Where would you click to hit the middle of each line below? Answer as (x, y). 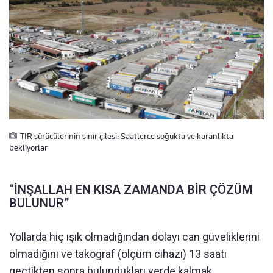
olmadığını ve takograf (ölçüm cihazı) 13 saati (118, 253)
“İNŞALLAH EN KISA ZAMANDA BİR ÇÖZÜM (131, 189)
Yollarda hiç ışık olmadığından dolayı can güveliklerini (134, 236)
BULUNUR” (39, 203)
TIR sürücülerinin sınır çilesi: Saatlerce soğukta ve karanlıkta (127, 136)
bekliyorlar (28, 147)
